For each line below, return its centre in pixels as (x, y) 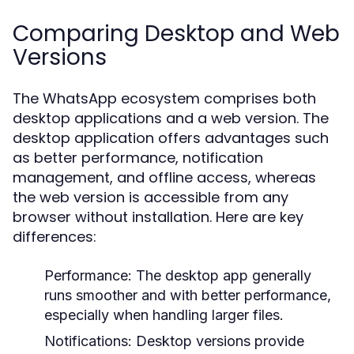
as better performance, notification (138, 158)
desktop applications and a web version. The (171, 118)
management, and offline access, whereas (164, 177)
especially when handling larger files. (164, 315)
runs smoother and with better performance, (188, 295)
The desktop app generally (222, 275)
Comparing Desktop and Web (176, 34)
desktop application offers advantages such (171, 138)
